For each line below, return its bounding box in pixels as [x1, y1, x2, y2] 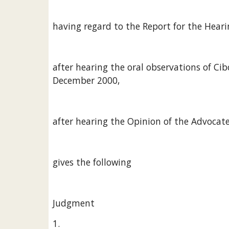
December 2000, [52, 74, 120, 86]
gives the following [52, 156, 131, 168]
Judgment [52, 197, 95, 209]
